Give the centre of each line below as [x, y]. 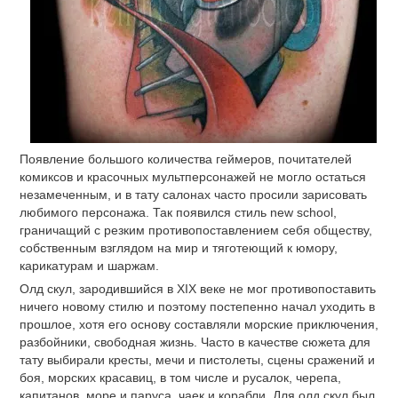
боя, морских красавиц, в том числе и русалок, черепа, [180, 378]
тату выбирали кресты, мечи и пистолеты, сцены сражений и [197, 360]
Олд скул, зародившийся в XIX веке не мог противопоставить [198, 289]
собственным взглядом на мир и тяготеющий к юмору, [179, 248]
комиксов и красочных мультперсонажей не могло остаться [193, 177]
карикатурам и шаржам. [89, 266]
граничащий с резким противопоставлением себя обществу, [196, 231]
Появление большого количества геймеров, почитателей [186, 159]
